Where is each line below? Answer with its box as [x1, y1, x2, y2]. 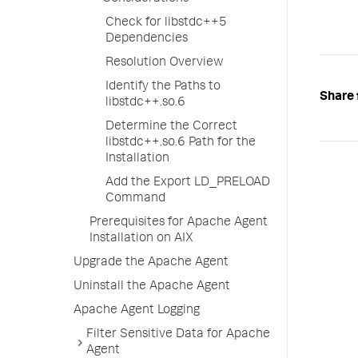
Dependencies [105, 33, 188, 46]
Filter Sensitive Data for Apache [86, 328, 270, 341]
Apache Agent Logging [74, 304, 200, 317]
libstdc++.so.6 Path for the [105, 137, 256, 149]
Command [105, 193, 165, 205]
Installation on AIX [89, 233, 193, 245]
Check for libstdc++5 [105, 17, 227, 30]
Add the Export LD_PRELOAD [105, 177, 270, 189]
